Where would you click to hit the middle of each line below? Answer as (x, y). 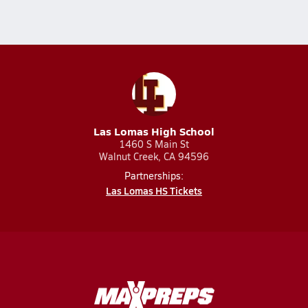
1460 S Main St (154, 144)
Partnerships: (154, 176)
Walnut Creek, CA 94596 (154, 156)
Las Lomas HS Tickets (154, 190)
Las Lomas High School (154, 131)
